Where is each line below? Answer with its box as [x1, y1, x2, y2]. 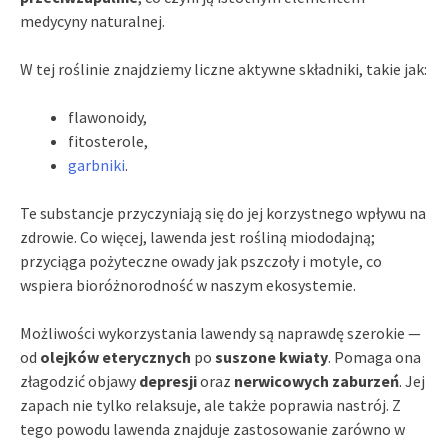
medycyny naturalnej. [20, 10, 165, 31]
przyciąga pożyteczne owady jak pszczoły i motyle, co [20, 250, 382, 271]
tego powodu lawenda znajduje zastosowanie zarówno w [20, 418, 405, 439]
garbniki [68, 154, 125, 175]
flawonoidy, [68, 106, 147, 127]
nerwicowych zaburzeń [234, 370, 399, 391]
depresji [139, 370, 197, 391]
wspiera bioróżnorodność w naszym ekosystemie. [20, 274, 356, 295]
